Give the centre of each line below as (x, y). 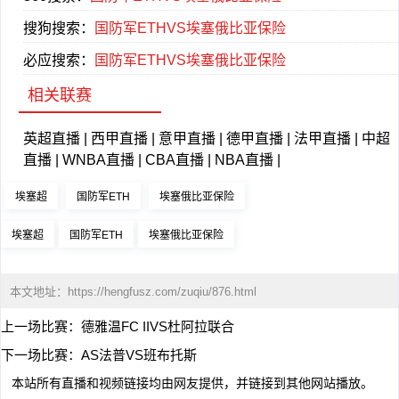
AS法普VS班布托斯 (139, 355)
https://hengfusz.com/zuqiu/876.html (162, 292)
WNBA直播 (98, 160)
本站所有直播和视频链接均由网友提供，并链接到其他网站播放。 (192, 383)
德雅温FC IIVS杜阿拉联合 (158, 326)
